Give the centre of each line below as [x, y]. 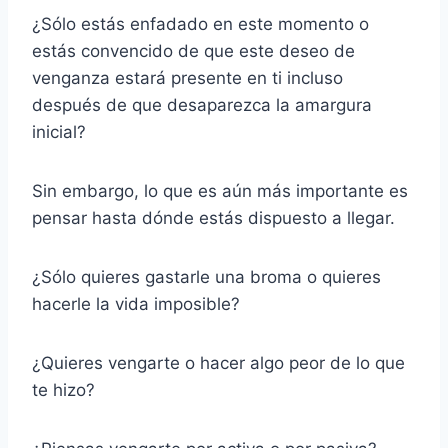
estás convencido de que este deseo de [193, 51]
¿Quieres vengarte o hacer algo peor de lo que [218, 363]
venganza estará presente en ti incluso [187, 78]
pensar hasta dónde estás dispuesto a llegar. [213, 218]
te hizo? [63, 390]
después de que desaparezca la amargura [202, 105]
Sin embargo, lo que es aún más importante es [220, 191]
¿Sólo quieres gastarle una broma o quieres [206, 277]
